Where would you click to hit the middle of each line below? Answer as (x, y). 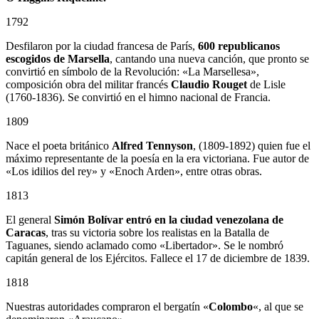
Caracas (26, 232)
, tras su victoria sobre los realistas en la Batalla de (157, 232)
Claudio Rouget (209, 84)
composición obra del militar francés (88, 84)
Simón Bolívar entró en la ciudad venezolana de (169, 219)
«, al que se (278, 306)
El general (30, 219)
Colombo (231, 306)
